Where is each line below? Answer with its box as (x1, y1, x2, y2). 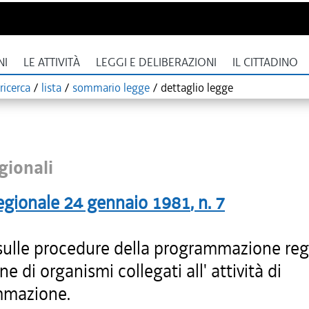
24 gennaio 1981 (63, 191, 190, 215)
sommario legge (72, 80, 150, 95)
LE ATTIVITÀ (23, 55, 80, 70)
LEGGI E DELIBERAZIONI (96, 55, 217, 70)
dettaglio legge (161, 80, 233, 95)
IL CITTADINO (232, 55, 298, 70)
